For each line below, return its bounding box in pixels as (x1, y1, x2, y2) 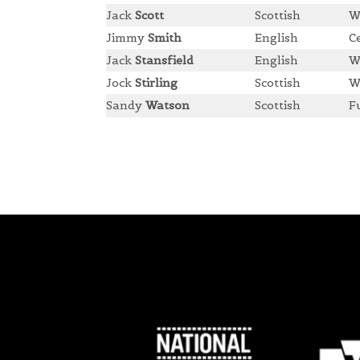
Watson (145, 98, 190, 113)
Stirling (135, 76, 178, 91)
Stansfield (135, 53, 194, 68)
